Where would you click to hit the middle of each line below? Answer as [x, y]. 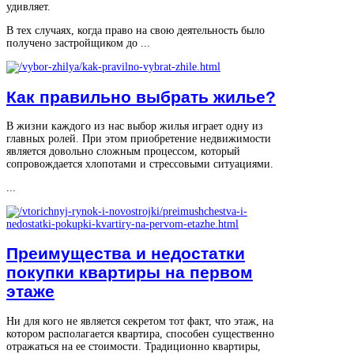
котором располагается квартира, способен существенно [140, 333]
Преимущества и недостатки [126, 254]
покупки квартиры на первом [130, 273]
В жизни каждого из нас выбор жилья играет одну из [135, 126]
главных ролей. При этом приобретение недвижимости [139, 139]
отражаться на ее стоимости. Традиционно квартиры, [134, 346]
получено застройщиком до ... [78, 43]
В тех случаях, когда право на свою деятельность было [136, 31]
